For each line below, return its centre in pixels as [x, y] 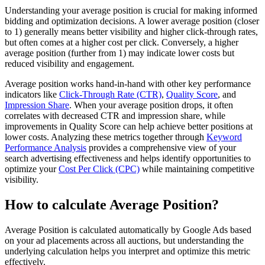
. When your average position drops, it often [151, 105]
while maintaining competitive [197, 169]
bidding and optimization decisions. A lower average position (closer [132, 21]
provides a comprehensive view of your [161, 148]
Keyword [224, 137]
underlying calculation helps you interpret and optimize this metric [127, 251]
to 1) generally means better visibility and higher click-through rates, [131, 32]
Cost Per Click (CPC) [99, 169]
